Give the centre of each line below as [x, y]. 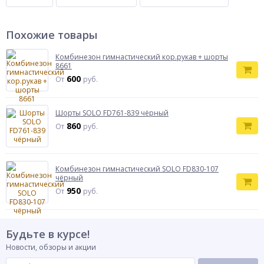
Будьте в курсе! [48, 234]
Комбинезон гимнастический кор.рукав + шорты [142, 57]
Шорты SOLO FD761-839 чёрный [112, 113]
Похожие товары [52, 35]
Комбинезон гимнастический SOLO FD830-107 [137, 169]
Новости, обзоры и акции [51, 247]
